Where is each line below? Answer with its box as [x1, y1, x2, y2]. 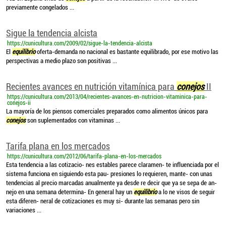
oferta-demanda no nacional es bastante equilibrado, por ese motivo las [35, 48, 218, 55]
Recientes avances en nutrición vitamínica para [6, 81, 177, 92]
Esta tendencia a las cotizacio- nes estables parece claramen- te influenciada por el [6, 161, 219, 168]
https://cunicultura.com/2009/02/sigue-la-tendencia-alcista [7, 40, 152, 47]
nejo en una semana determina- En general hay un [6, 188, 134, 196]
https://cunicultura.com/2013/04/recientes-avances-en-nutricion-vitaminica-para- [7, 93, 207, 100]
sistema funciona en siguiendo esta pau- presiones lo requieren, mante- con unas [6, 170, 212, 178]
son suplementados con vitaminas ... [26, 117, 120, 124]
